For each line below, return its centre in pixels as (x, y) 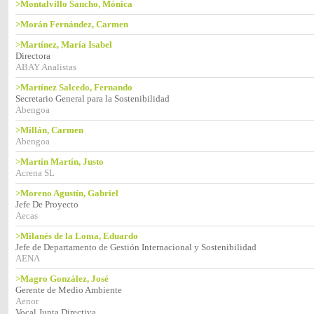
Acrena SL (35, 173)
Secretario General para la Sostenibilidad (93, 98)
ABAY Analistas (46, 67)
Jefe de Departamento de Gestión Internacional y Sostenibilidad (136, 247)
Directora (33, 56)
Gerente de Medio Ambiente (69, 290)
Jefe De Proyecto (47, 204)
